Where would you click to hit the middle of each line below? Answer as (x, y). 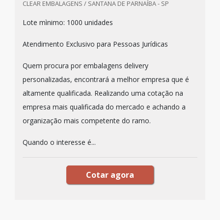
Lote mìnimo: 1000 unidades (68, 22)
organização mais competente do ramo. (87, 121)
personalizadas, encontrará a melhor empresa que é (106, 79)
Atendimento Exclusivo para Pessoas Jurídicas (95, 44)
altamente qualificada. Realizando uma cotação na (103, 93)
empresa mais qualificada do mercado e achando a (104, 107)
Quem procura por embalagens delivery (85, 66)
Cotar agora (110, 175)
